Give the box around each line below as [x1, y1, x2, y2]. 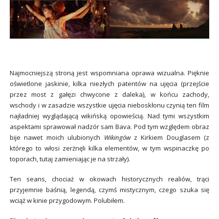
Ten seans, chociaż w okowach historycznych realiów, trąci [10, 174, 209, 183]
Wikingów [104, 133, 131, 142]
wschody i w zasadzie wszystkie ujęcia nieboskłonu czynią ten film [10, 101, 209, 110]
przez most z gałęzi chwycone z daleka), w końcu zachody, [10, 90, 209, 99]
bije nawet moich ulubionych [10, 133, 104, 142]
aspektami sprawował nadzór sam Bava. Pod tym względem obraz [10, 122, 209, 131]
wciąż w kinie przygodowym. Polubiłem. [10, 196, 125, 205]
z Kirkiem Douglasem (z [130, 133, 209, 142]
